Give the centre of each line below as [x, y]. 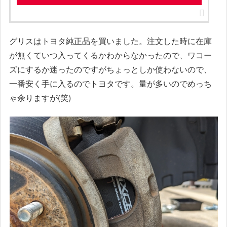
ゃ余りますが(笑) [40, 98]
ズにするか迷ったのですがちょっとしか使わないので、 [111, 69]
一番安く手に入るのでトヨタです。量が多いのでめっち [111, 84]
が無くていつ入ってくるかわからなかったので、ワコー [111, 55]
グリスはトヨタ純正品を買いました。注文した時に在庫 [111, 41]
